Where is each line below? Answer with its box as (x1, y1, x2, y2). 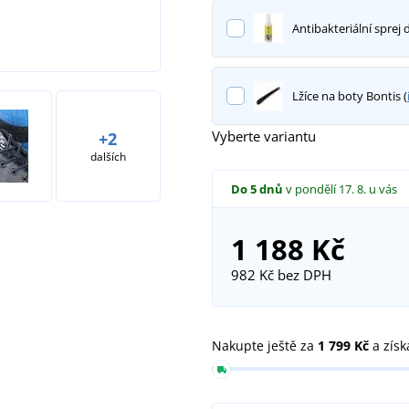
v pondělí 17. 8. (285, 180, 369, 197)
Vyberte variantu (212, 126, 316, 145)
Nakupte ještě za (212, 336, 318, 354)
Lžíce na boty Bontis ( (291, 87, 407, 104)
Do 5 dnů (230, 180, 283, 197)
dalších (89, 148, 126, 164)
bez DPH (273, 265, 331, 284)
